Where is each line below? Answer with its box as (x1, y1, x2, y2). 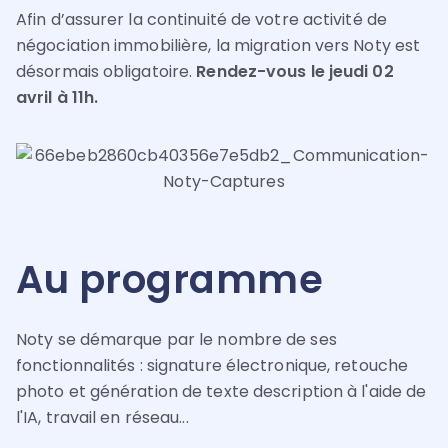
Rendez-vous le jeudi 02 (196, 60, 394, 84)
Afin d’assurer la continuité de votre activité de (16, 8, 387, 32)
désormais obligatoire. (16, 60, 197, 84)
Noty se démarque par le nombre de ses (16, 327, 337, 351)
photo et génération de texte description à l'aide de (16, 379, 427, 403)
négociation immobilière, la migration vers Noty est (16, 34, 421, 58)
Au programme (16, 253, 323, 307)
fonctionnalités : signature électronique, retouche (16, 353, 409, 377)
